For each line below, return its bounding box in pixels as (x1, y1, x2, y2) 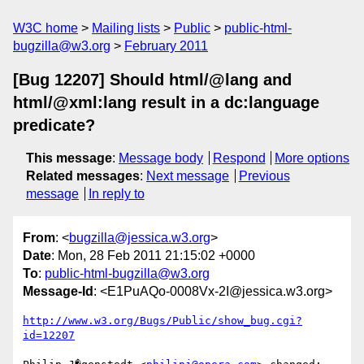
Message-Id (23, 284, 93, 299)
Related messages (26, 169, 140, 183)
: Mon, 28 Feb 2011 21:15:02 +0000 (51, 249, 255, 263)
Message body (119, 151, 203, 165)
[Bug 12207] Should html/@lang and (13, 71, 292, 89)
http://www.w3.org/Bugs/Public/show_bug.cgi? (23, 314, 302, 327)
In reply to (88, 187, 145, 201)
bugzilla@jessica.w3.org (69, 231, 210, 245)
